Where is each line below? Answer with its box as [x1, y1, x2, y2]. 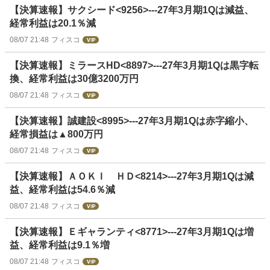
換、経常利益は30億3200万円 [10, 74, 139, 84]
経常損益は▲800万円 [10, 129, 103, 140]
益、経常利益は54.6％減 [10, 184, 115, 195]
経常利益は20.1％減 [10, 18, 96, 29]
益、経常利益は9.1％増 [10, 240, 110, 251]
